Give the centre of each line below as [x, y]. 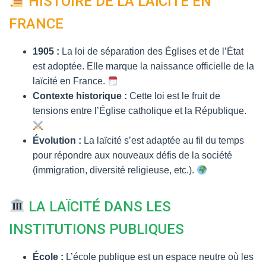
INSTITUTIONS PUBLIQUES [96, 229]
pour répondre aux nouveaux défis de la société [132, 155]
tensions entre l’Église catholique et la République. [140, 111]
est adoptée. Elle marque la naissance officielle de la [143, 66]
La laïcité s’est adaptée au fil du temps [163, 140]
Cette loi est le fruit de [174, 96]
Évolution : [57, 140]
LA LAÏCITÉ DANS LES [98, 207]
